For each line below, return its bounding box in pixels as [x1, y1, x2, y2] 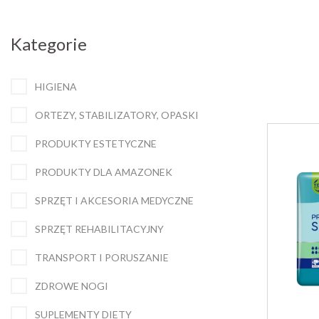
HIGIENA [35, 80, 77, 93]
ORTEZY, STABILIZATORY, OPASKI [35, 108, 199, 121]
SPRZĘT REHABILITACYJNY [35, 222, 164, 235]
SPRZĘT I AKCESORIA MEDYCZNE [35, 194, 194, 206]
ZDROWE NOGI [35, 279, 108, 292]
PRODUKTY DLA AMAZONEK [35, 165, 172, 178]
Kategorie [11, 33, 87, 54]
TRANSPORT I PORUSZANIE [35, 251, 169, 263]
